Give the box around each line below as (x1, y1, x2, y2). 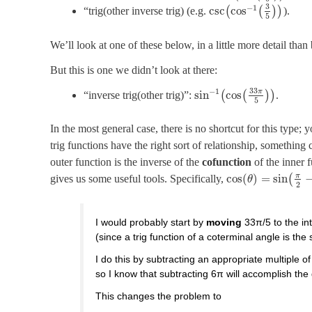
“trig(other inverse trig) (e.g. (84, 4, 209, 17)
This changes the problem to (95, 290, 222, 302)
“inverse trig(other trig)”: (84, 88, 194, 101)
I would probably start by (95, 216, 207, 228)
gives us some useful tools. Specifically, (50, 173, 226, 185)
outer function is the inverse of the (50, 156, 202, 169)
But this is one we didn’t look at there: (50, 63, 217, 76)
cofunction (202, 156, 251, 169)
